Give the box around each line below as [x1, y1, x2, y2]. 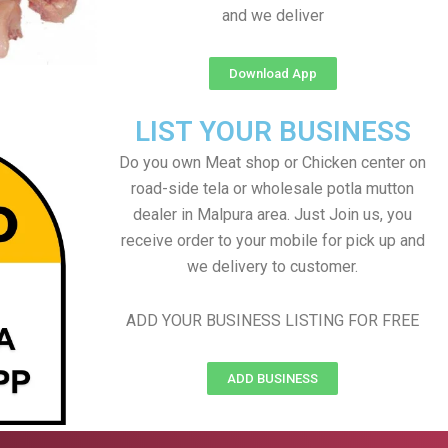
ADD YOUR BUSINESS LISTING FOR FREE [126, 311, 419, 330]
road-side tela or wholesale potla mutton [131, 179, 414, 198]
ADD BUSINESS [227, 371, 318, 386]
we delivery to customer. [187, 257, 358, 276]
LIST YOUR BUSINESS [134, 115, 411, 148]
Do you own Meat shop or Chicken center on [119, 153, 426, 172]
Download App [228, 66, 317, 81]
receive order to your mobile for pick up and [120, 231, 425, 250]
